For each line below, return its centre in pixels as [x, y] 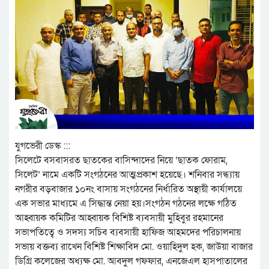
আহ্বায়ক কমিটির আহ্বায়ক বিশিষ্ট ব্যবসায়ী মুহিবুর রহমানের [119, 218]
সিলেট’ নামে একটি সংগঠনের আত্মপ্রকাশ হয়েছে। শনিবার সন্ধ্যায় [127, 175]
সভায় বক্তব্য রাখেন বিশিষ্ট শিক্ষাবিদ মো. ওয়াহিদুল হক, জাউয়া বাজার [134, 247]
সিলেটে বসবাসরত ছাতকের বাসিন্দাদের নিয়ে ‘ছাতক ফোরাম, [121, 161]
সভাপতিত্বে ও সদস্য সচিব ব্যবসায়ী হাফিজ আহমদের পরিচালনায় [128, 233]
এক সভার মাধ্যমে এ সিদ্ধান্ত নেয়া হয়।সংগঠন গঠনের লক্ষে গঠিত [126, 204]
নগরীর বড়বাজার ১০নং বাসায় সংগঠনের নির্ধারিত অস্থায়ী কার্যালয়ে [128, 189]
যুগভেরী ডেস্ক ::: [43, 146]
